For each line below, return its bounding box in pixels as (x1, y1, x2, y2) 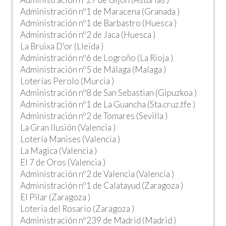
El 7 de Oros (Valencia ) (20, 157, 105, 167)
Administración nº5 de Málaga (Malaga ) (20, 64, 166, 75)
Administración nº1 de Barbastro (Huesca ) (20, 18, 177, 28)
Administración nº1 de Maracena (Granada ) (20, 6, 180, 17)
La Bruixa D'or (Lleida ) (20, 41, 103, 51)
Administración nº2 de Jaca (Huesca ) (20, 29, 155, 40)
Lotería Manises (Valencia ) (20, 134, 120, 144)
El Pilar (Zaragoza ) (20, 192, 90, 202)
